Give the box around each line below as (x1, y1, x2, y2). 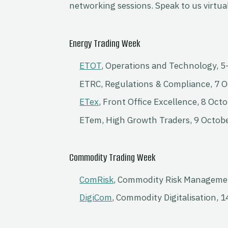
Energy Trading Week (69, 37, 140, 51)
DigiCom (79, 191, 112, 203)
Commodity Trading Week (69, 150, 156, 164)
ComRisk (79, 173, 114, 185)
